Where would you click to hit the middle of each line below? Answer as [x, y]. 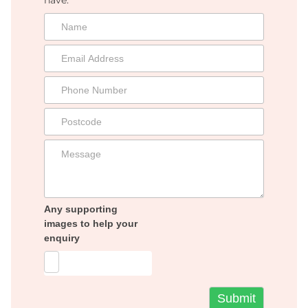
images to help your [91, 223]
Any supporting [81, 209]
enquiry [62, 238]
